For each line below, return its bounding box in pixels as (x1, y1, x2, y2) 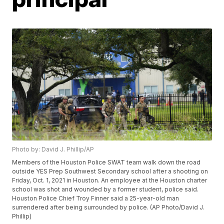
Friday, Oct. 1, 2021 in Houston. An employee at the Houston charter (12, 176, 207, 184)
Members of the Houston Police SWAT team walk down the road (12, 158, 201, 166)
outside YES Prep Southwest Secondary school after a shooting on (12, 167, 208, 175)
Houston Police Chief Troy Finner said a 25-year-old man (12, 194, 179, 202)
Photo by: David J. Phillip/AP (12, 145, 94, 153)
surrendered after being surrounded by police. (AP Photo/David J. (12, 203, 205, 211)
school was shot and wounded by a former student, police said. (12, 185, 199, 193)
